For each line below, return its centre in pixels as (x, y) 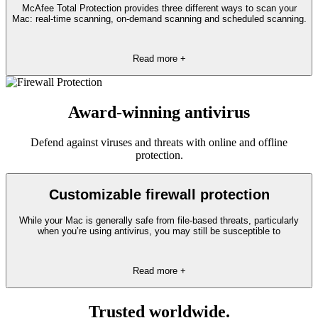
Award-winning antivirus (159, 112)
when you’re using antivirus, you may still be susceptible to (159, 231)
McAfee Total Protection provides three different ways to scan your (159, 8)
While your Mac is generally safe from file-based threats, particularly (159, 220)
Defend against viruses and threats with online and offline (159, 142)
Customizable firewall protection (159, 195)
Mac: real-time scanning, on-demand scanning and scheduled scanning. (159, 18)
